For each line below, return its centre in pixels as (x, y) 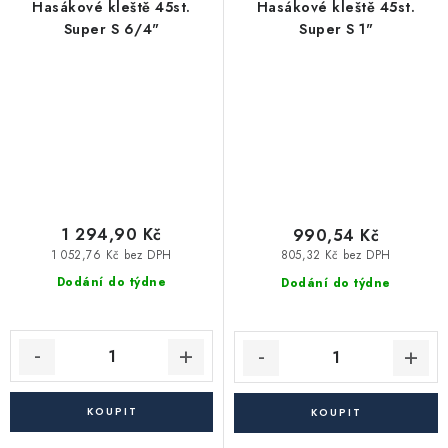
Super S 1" (336, 28)
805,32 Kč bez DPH (336, 255)
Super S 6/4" (111, 28)
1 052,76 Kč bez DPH (111, 254)
